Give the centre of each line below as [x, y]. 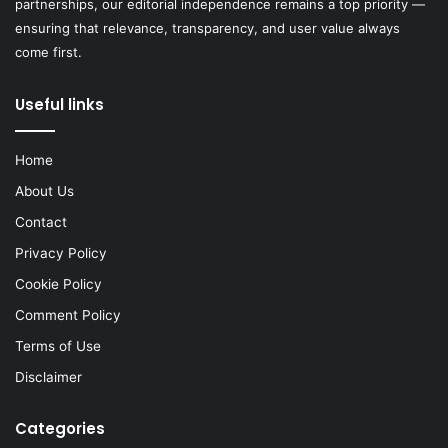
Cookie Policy [58, 284]
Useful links [59, 105]
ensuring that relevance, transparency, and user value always [207, 28]
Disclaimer [48, 377]
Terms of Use [58, 346]
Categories [60, 429]
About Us [44, 191]
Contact [41, 222]
